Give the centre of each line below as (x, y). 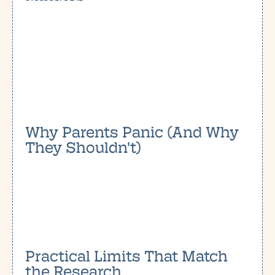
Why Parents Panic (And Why (132, 131)
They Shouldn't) (83, 146)
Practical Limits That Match (126, 255)
